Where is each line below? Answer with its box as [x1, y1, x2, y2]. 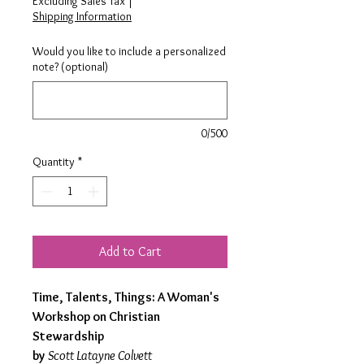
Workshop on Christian [32, 309, 160, 324]
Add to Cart [99, 244, 161, 259]
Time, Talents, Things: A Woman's [32, 289, 219, 305]
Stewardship [32, 328, 104, 344]
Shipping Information [32, 9, 132, 24]
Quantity [32, 154, 75, 169]
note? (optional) [32, 59, 108, 74]
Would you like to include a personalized [32, 44, 226, 58]
